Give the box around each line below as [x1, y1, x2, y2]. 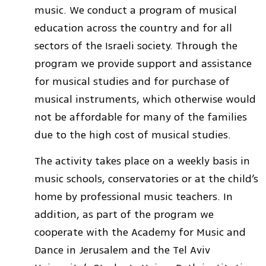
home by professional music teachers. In [34, 189, 233, 205]
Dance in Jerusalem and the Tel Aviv [34, 242, 210, 258]
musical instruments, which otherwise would [34, 91, 256, 107]
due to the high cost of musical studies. [34, 126, 231, 142]
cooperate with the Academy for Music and [34, 224, 246, 240]
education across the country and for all [34, 20, 232, 36]
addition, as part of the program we [34, 207, 214, 223]
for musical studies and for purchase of [34, 73, 230, 89]
